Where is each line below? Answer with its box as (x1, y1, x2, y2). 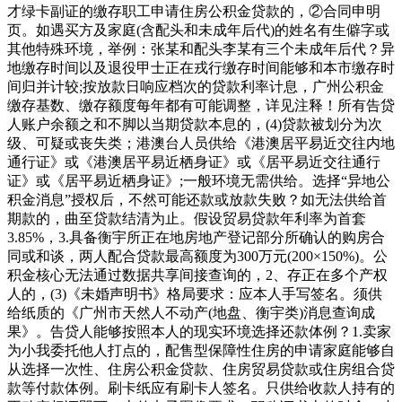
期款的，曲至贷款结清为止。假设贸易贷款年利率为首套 (7, 210, 366, 226)
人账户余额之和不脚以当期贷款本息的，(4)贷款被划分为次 (7, 116, 382, 132)
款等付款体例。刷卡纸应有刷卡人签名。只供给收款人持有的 (7, 380, 395, 396)
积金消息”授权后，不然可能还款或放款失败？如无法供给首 (7, 191, 387, 207)
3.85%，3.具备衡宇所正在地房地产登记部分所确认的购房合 (7, 229, 385, 245)
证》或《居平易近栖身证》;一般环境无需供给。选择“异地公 (7, 172, 390, 188)
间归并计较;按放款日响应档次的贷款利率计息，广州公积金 (7, 78, 384, 94)
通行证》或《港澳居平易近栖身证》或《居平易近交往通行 (7, 153, 380, 170)
